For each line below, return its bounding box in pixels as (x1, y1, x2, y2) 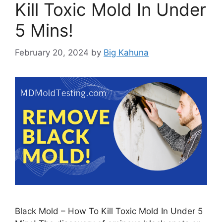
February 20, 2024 (15, 47, 89, 57)
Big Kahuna (104, 47, 149, 57)
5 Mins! (15, 20, 73, 41)
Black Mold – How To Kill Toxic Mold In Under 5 (15, 206, 203, 216)
